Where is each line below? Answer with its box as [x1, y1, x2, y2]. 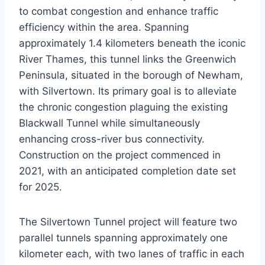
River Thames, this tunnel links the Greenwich [19, 53, 236, 66]
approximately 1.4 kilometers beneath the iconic [19, 37, 245, 50]
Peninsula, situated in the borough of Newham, [19, 69, 243, 82]
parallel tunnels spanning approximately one [19, 232, 228, 244]
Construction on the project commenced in [19, 149, 221, 161]
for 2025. [19, 181, 62, 193]
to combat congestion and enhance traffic [19, 5, 218, 18]
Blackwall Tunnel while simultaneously [19, 117, 200, 130]
